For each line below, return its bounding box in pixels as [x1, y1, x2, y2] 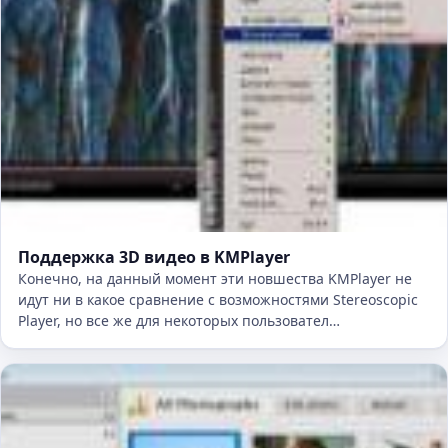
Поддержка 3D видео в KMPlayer [18, 246, 290, 269]
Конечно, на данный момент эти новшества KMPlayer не [18, 269, 412, 289]
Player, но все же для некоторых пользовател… [18, 311, 340, 331]
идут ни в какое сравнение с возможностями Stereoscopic [18, 290, 418, 310]
